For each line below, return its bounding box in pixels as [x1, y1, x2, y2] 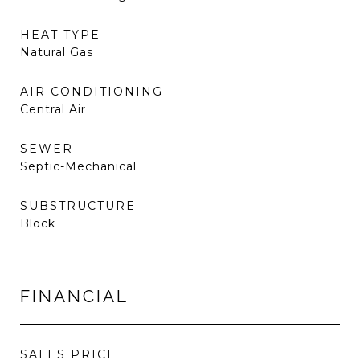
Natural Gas [20, 45, 93, 59]
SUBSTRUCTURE [20, 198, 136, 213]
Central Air [20, 102, 86, 117]
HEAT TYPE [20, 27, 100, 42]
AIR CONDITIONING [20, 84, 163, 99]
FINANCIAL [20, 286, 129, 306]
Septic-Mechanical [20, 159, 137, 174]
